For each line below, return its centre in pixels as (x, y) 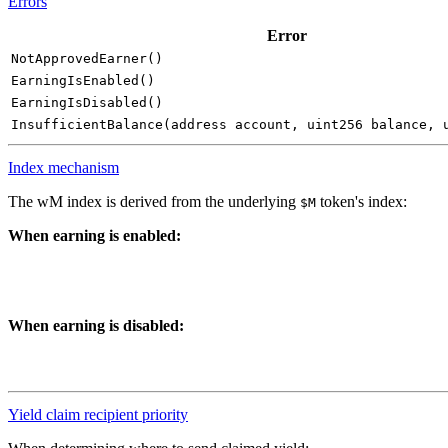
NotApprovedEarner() (87, 58)
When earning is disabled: (96, 325)
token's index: (361, 202)
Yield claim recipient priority (98, 415)
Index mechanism (63, 168)
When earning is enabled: (94, 236)
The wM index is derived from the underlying (154, 202)
